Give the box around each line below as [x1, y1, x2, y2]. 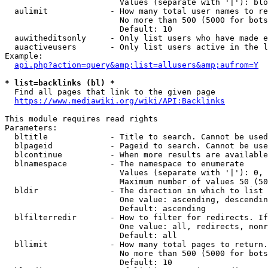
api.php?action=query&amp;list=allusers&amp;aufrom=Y [14, 60, 258, 69]
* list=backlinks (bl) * [5, 78, 115, 87]
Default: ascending [5, 204, 206, 213]
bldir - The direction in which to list [5, 186, 263, 195]
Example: [5, 51, 43, 60]
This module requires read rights [5, 114, 158, 123]
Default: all [5, 231, 177, 240]
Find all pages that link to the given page [5, 87, 215, 96]
